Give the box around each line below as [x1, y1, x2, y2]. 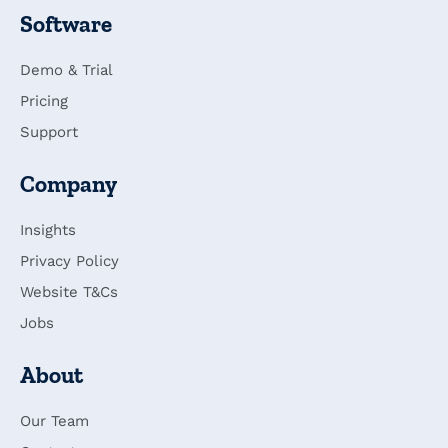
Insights [20, 221, 76, 240]
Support [20, 123, 78, 142]
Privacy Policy [20, 252, 119, 271]
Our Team [20, 412, 89, 431]
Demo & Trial [20, 61, 113, 80]
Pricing [20, 92, 68, 111]
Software [20, 10, 112, 39]
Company [20, 170, 117, 199]
